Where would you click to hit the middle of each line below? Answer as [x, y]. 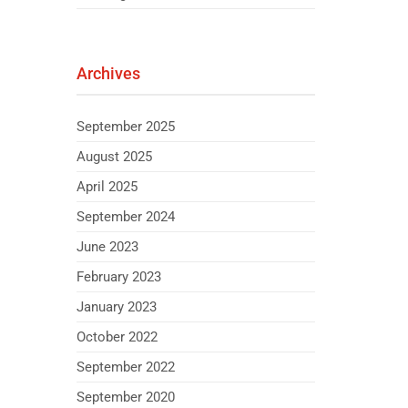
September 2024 [125, 217]
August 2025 [114, 157]
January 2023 [116, 307]
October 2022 [117, 337]
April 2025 [107, 187]
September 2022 [125, 367]
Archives [108, 73]
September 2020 [125, 397]
